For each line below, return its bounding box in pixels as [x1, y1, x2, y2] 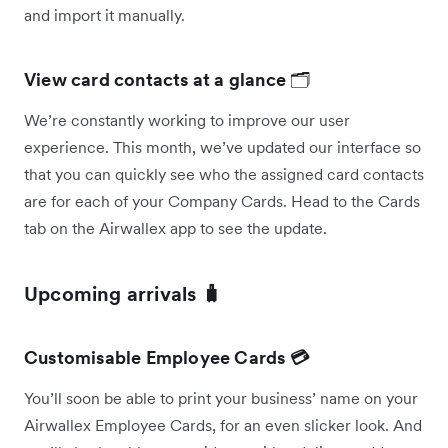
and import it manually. [24, 4, 185, 25]
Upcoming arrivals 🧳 [24, 280, 222, 307]
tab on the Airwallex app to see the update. [24, 217, 331, 238]
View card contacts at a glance [24, 67, 291, 91]
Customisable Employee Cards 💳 [24, 345, 309, 369]
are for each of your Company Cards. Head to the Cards [24, 190, 420, 211]
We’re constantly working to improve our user [24, 109, 350, 130]
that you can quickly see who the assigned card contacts [24, 163, 424, 184]
